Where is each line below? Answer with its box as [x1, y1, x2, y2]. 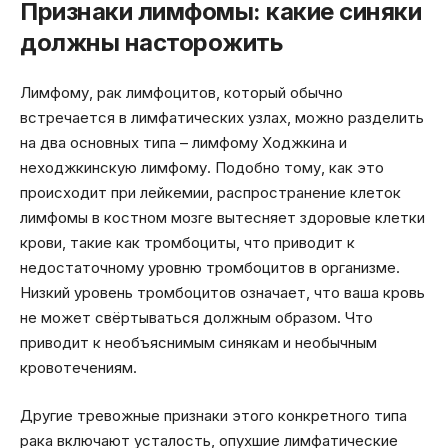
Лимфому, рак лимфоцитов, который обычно [20, 83, 343, 103]
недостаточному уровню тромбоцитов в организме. [20, 258, 400, 278]
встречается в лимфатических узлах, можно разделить [20, 108, 424, 128]
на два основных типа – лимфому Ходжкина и [20, 133, 347, 153]
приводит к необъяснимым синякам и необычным [20, 333, 377, 353]
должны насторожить [20, 27, 283, 57]
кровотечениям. [20, 358, 137, 378]
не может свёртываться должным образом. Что [20, 308, 373, 328]
